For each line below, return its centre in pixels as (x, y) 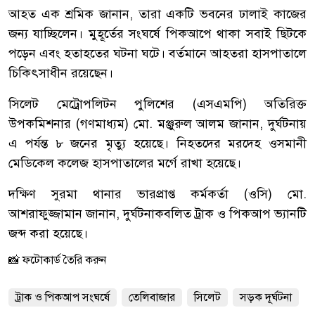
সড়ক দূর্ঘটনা (266, 298)
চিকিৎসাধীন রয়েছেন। (61, 73)
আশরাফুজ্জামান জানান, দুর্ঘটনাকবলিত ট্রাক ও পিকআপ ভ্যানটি (157, 214)
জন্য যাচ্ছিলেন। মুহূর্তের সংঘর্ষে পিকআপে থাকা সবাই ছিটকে (157, 34)
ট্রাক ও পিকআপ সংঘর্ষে (63, 298)
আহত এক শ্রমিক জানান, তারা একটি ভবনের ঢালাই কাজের (157, 14)
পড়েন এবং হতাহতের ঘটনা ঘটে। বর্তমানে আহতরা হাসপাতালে (157, 54)
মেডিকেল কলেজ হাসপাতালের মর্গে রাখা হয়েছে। (125, 163)
